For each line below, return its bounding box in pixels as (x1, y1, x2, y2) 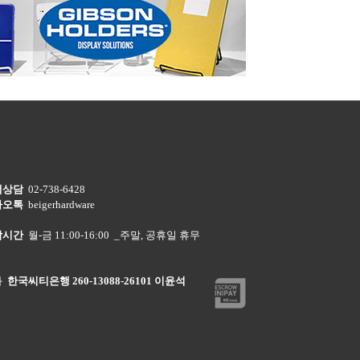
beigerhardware (23, 198, 95, 211)
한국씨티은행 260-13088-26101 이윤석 (7, 275, 186, 288)
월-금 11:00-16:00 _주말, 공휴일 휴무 (23, 229, 200, 242)
